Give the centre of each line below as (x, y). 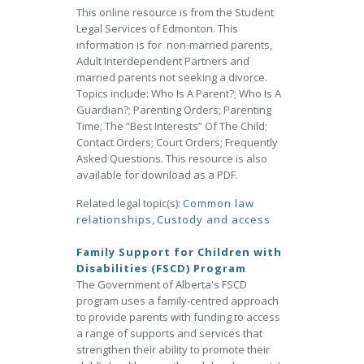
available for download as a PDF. (157, 175)
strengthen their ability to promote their (173, 349)
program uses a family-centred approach (178, 301)
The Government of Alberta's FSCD (162, 284)
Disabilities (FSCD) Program (161, 268)
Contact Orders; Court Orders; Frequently (177, 142)
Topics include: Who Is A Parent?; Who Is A (179, 93)
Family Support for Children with (179, 252)
